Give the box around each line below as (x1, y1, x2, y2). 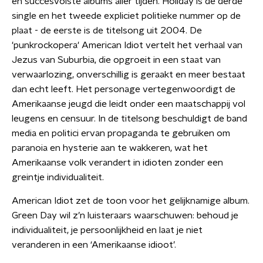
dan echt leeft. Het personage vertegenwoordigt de (12, 85, 235, 94)
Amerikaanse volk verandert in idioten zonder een (12, 158, 223, 167)
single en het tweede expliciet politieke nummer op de (12, 11, 241, 21)
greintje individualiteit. (12, 173, 104, 182)
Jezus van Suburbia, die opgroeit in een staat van (12, 55, 221, 65)
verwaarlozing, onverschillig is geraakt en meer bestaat (12, 70, 245, 79)
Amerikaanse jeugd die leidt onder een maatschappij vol (12, 99, 245, 109)
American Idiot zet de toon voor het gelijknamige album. (12, 196, 249, 205)
